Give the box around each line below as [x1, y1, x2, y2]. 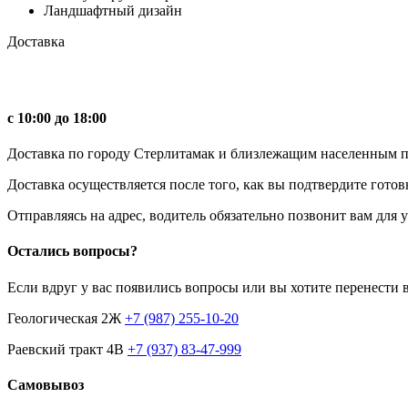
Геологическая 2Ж [7, 310, 125, 326]
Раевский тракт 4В [7, 341, 127, 357]
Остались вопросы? [7, 243, 138, 260]
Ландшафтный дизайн [44, 2, 182, 18]
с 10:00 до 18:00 [7, 109, 107, 126]
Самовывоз [7, 377, 84, 393]
